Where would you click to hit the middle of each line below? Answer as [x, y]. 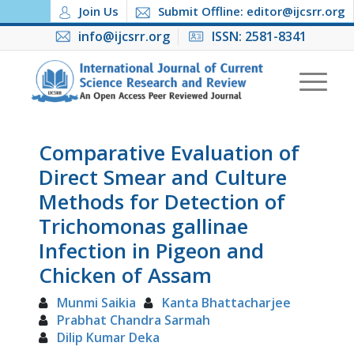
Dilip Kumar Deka [108, 337]
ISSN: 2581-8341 [259, 36]
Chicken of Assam [125, 275]
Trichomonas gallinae [143, 226]
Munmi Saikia [96, 303]
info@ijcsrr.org [124, 36]
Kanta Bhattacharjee [226, 303]
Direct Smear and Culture [162, 177]
